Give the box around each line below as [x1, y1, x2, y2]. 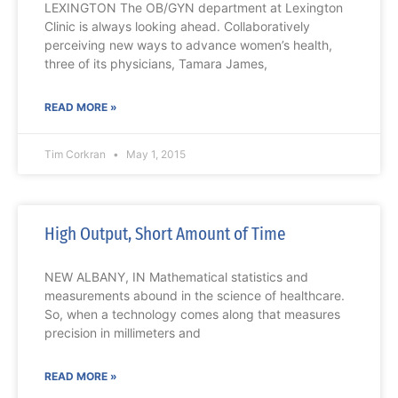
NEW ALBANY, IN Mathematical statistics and [44, 269, 308, 285]
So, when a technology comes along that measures [44, 306, 340, 322]
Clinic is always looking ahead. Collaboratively [44, 19, 310, 35]
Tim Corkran [44, 147, 108, 162]
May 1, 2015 [123, 147, 186, 162]
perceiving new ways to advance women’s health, [44, 37, 332, 53]
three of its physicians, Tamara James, [44, 56, 267, 72]
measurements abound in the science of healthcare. [44, 288, 345, 304]
